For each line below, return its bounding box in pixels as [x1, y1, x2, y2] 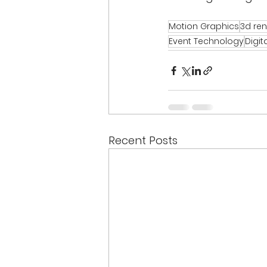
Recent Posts [108, 133, 178, 148]
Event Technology [169, 35, 244, 48]
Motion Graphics [169, 20, 239, 33]
